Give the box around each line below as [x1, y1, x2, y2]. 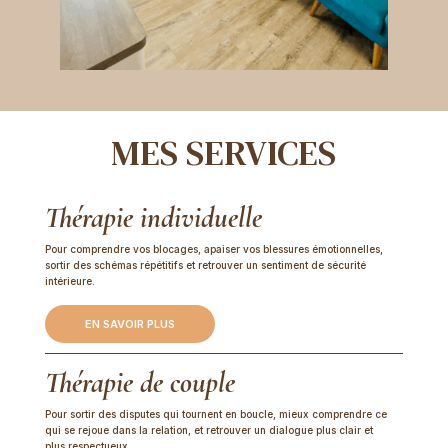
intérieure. [44, 275, 95, 288]
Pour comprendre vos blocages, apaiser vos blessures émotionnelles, [44, 243, 383, 256]
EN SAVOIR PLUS [84, 317, 175, 332]
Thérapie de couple [44, 365, 235, 401]
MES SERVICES [111, 129, 337, 178]
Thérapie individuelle [44, 200, 262, 236]
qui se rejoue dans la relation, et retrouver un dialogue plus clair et [44, 424, 373, 437]
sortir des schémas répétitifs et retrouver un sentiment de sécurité [44, 259, 366, 272]
